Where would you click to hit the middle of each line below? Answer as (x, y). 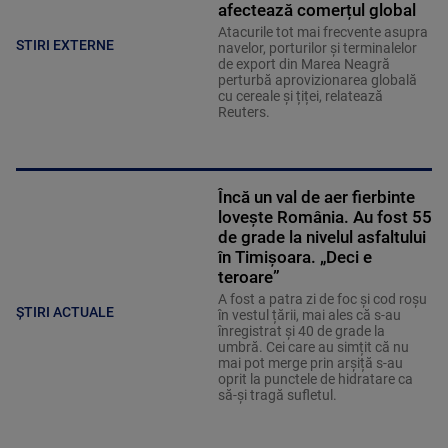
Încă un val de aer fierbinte (316, 196)
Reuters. (243, 111)
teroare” (248, 276)
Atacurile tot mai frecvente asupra (322, 31)
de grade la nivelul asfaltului (321, 236)
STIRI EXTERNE (65, 45)
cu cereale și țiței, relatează (300, 95)
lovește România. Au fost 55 (324, 216)
